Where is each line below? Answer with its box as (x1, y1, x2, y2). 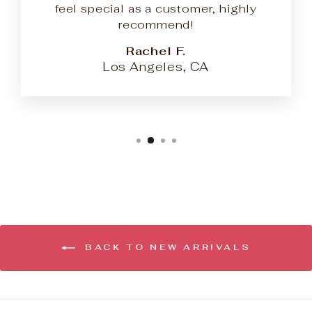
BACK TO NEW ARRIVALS (80, 242, 251, 253)
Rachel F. (125, 42, 187, 58)
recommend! (118, 16, 194, 32)
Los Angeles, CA (102, 58, 210, 75)
